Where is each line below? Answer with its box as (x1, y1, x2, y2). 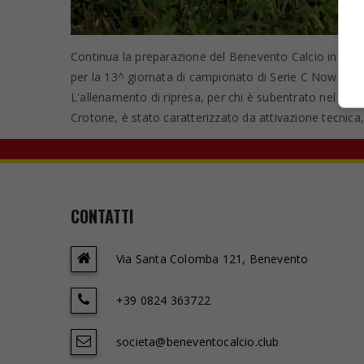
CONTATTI (71, 204, 133, 229)
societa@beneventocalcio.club (116, 334, 279, 350)
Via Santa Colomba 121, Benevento (116, 251, 309, 267)
